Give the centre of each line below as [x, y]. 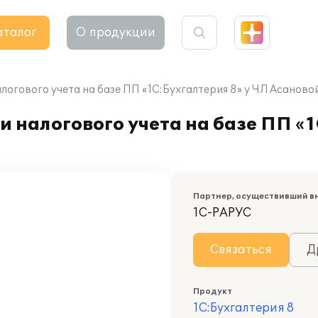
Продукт [213, 291]
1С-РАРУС [222, 213]
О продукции [116, 33]
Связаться [241, 250]
